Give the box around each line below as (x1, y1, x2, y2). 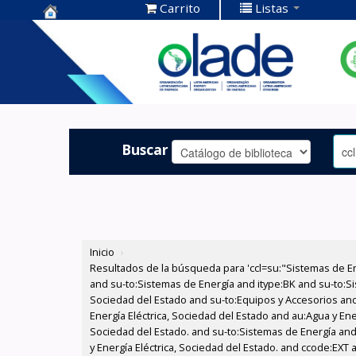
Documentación (43, 45, 161, 67)
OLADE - (43, 70, 103, 91)
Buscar (122, 139, 169, 159)
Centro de (43, 21, 117, 42)
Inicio (90, 245, 115, 260)
